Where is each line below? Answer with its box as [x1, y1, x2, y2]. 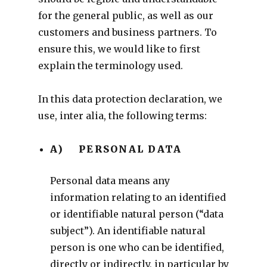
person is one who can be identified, [49, 241, 224, 253]
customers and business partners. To [38, 26, 217, 38]
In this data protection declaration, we [38, 92, 222, 105]
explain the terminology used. [38, 59, 183, 72]
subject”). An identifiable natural [49, 224, 206, 237]
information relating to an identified [49, 191, 226, 203]
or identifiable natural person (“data [49, 207, 223, 220]
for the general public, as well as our [38, 9, 213, 21]
